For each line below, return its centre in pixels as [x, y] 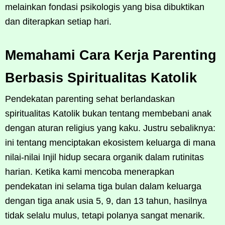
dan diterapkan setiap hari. [58, 21]
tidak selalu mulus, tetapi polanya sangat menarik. [105, 215]
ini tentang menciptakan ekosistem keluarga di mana [110, 142]
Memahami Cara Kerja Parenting [111, 55]
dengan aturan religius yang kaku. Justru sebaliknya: [110, 128]
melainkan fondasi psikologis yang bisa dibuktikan [105, 7]
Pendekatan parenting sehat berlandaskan [90, 99]
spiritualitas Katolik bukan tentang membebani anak [108, 113]
